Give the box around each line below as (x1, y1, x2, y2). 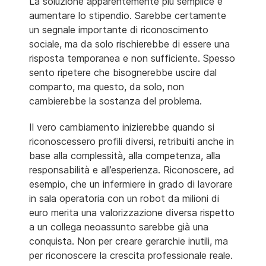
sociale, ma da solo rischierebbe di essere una (29, 37, 230, 50)
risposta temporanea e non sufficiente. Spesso (29, 52, 235, 64)
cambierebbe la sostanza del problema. (29, 94, 202, 107)
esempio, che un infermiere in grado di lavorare (29, 178, 233, 190)
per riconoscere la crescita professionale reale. (29, 249, 233, 261)
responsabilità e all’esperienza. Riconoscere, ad (29, 163, 235, 176)
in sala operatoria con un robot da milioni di (29, 192, 219, 204)
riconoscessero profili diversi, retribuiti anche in (29, 135, 234, 147)
